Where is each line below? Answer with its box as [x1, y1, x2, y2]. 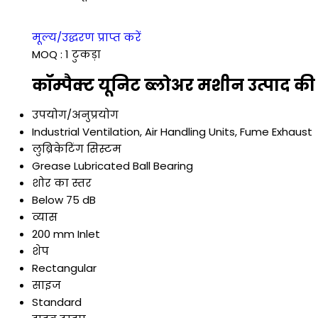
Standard [32, 295, 82, 310]
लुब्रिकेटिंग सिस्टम [32, 141, 121, 157]
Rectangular [32, 261, 97, 276]
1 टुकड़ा [65, 47, 101, 62]
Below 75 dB [32, 192, 96, 208]
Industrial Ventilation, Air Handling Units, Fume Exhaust [32, 124, 312, 140]
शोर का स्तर [32, 175, 92, 191]
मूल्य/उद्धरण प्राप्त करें [32, 30, 141, 45]
